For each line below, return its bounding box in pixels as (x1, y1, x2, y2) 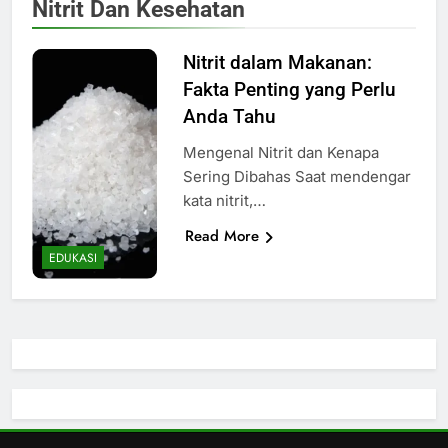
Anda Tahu (182, 104, 276, 128)
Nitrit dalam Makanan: (182, 50, 372, 74)
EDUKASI (49, 249, 97, 268)
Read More (184, 224, 259, 247)
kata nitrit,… (182, 190, 266, 210)
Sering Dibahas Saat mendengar (182, 166, 411, 186)
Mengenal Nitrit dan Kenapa (182, 142, 379, 162)
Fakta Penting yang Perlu (182, 77, 396, 101)
